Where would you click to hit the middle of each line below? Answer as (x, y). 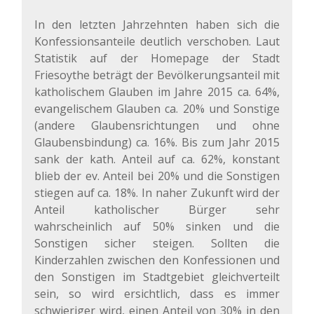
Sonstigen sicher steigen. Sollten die (157, 244)
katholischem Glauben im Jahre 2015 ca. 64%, (157, 92)
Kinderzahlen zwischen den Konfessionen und (157, 260)
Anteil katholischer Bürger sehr (157, 210)
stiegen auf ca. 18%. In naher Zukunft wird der (157, 193)
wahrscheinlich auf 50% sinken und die (157, 227)
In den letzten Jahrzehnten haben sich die (157, 25)
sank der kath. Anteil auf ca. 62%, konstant (157, 159)
